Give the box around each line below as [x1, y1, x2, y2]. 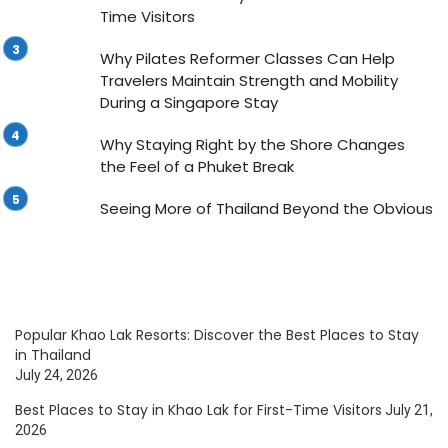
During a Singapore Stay [100, 92, 278, 113]
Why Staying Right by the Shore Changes [100, 134, 405, 155]
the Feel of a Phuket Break [100, 156, 294, 177]
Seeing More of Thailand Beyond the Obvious [100, 198, 433, 219]
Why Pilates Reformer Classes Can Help [100, 48, 395, 69]
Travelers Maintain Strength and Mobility [100, 70, 398, 91]
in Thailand [15, 345, 91, 365]
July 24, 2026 [15, 367, 98, 383]
